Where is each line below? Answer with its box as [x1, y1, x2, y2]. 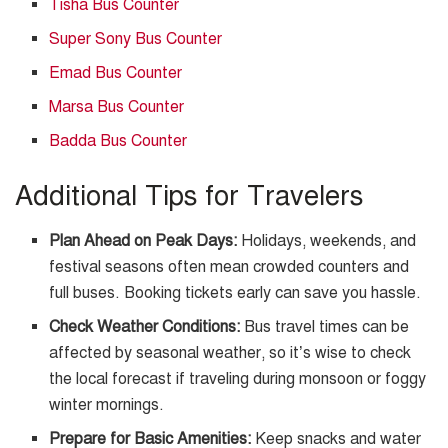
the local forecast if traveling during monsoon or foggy [49, 369, 427, 390]
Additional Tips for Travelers [15, 179, 363, 214]
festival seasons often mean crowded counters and [49, 257, 410, 278]
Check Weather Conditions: [49, 317, 241, 338]
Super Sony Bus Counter [49, 29, 227, 50]
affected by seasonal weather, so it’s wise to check [49, 343, 412, 364]
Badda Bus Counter [49, 131, 188, 152]
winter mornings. [49, 395, 165, 416]
